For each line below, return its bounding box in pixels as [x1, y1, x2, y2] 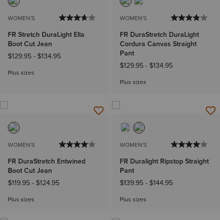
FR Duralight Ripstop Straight [120, 156, 209, 166]
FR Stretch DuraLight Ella [8, 29, 84, 40]
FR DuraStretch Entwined [8, 156, 85, 166]
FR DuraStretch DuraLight [120, 29, 199, 40]
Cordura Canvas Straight [120, 39, 196, 49]
